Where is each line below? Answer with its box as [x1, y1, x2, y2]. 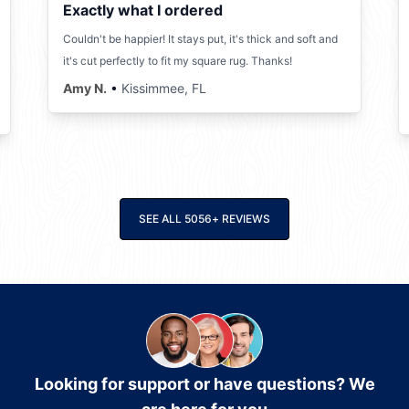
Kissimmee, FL [121, 79, 206, 96]
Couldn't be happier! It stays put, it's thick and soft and [63, 31, 338, 46]
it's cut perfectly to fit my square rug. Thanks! [63, 53, 292, 68]
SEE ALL [139, 211, 182, 225]
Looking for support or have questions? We [34, 373, 375, 393]
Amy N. [63, 79, 107, 96]
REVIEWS [222, 211, 270, 225]
